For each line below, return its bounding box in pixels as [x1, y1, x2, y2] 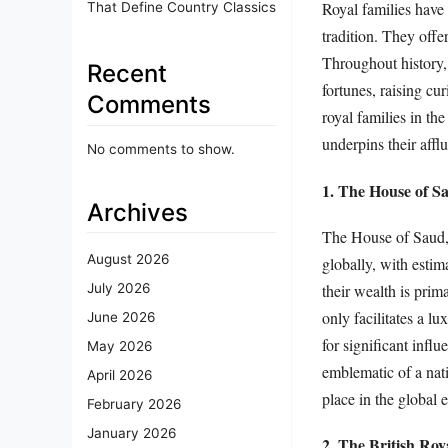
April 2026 [87, 367, 152, 384]
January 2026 [87, 425, 176, 442]
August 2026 [87, 251, 169, 268]
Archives [87, 197, 188, 227]
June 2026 [87, 309, 155, 326]
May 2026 [87, 338, 152, 355]
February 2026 [87, 396, 181, 413]
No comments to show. [87, 140, 235, 157]
